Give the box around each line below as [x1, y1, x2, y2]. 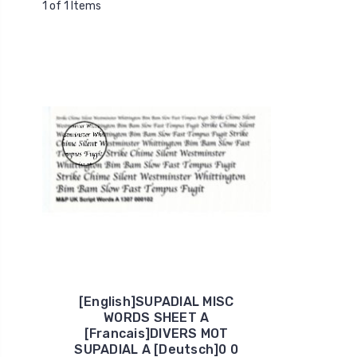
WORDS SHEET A [104, 310, 210, 326]
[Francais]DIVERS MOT [84, 326, 229, 342]
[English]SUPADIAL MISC [78, 294, 234, 310]
